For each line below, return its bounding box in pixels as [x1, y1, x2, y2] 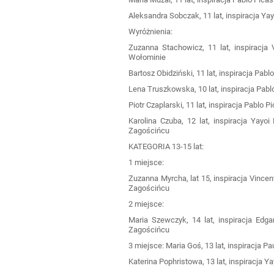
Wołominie [128, 52, 166, 62]
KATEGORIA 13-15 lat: [128, 141, 204, 151]
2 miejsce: [128, 199, 165, 209]
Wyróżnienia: [128, 26, 173, 36]
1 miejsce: [128, 157, 165, 167]
